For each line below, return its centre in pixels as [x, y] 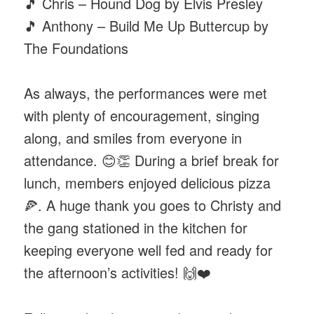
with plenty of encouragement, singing [142, 116]
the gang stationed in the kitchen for [136, 228]
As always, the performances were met [146, 93]
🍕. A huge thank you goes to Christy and [153, 205]
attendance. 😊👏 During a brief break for [152, 161]
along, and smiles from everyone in [133, 138]
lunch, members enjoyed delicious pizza [148, 183]
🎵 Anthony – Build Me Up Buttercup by [146, 25]
